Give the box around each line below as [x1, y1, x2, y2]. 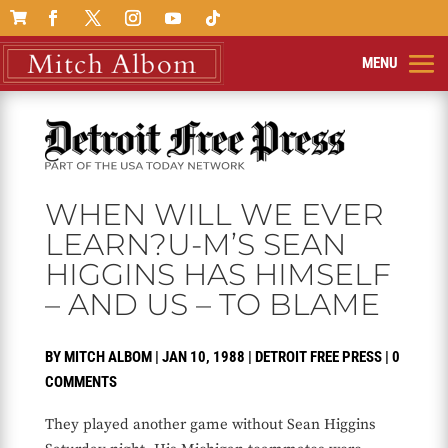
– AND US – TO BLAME [44, 286, 380, 324]
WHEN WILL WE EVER [44, 196, 384, 234]
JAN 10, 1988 [161, 348, 245, 367]
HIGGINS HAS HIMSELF [44, 256, 391, 294]
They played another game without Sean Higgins [44, 415, 376, 435]
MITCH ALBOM [63, 348, 152, 367]
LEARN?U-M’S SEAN [44, 226, 346, 264]
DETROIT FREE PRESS [254, 348, 382, 367]
